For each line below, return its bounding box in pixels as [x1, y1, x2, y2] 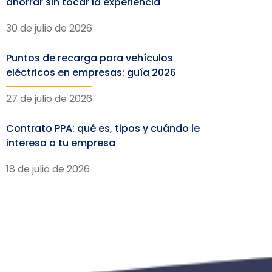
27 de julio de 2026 [6, 92, 92, 106]
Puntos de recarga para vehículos [6, 51, 173, 65]
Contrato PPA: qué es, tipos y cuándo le [6, 121, 200, 135]
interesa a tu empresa [6, 136, 115, 150]
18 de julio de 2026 [6, 162, 90, 176]
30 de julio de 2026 [6, 21, 92, 35]
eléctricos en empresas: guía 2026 [6, 66, 176, 80]
